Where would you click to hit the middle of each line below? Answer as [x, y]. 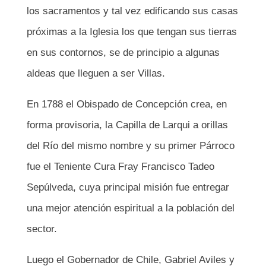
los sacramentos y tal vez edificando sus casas [132, 11]
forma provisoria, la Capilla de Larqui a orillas [127, 125]
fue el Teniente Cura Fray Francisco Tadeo [120, 167]
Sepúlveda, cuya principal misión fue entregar [128, 187]
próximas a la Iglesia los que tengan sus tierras [132, 32]
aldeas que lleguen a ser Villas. [96, 73]
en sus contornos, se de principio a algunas [123, 53]
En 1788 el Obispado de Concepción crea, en [126, 104]
